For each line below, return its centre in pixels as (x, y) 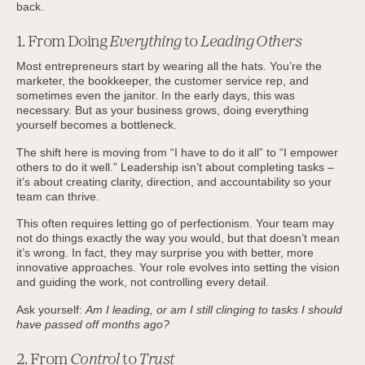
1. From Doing (63, 43)
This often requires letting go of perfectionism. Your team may (175, 224)
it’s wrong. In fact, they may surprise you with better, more (165, 253)
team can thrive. (57, 196)
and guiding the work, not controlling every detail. (142, 282)
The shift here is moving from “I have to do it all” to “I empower (177, 152)
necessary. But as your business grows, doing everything (162, 110)
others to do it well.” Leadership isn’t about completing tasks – (175, 167)
